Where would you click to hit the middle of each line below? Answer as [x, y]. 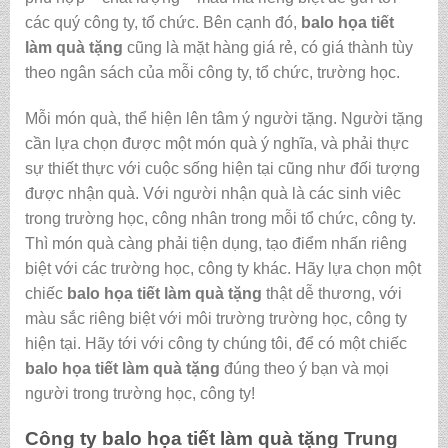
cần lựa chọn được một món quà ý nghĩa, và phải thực [216, 144]
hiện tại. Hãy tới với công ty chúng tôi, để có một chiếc [215, 344]
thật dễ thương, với [331, 294]
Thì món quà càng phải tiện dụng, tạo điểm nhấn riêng [215, 244]
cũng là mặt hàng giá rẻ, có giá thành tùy [269, 48]
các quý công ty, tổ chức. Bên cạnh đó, [162, 23]
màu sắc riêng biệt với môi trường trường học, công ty [215, 319]
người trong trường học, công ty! [139, 394]
